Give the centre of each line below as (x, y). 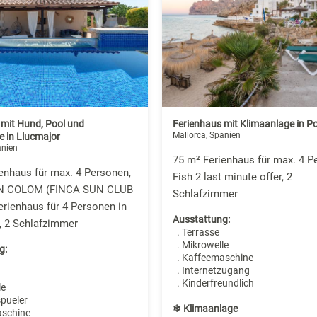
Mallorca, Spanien (206, 136)
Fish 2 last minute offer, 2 (232, 177)
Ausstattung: (201, 220)
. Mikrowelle (200, 245)
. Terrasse (196, 232)
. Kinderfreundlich (213, 283)
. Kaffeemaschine (213, 258)
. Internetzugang (211, 271)
